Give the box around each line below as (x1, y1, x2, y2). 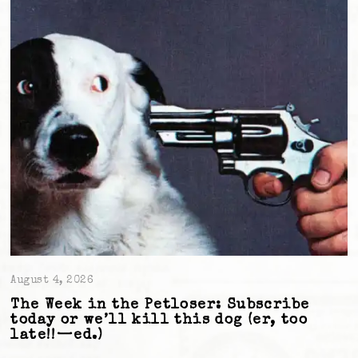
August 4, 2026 (10, 276, 94, 287)
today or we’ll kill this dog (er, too (10, 314, 308, 328)
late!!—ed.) (10, 329, 104, 343)
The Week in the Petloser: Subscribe (10, 299, 310, 312)
